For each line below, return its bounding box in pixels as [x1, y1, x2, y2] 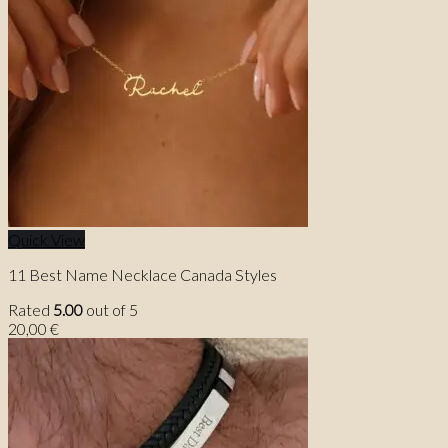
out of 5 [83, 300, 138, 320]
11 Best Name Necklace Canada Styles [8, 265, 277, 285]
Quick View [8, 230, 85, 250]
